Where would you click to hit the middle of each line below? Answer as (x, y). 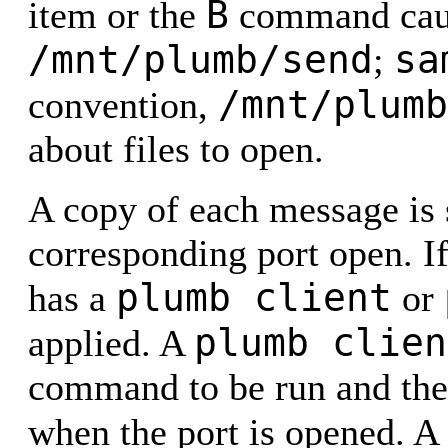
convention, (123, 105)
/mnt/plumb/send (200, 59)
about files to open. (176, 149)
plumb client (254, 297)
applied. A (111, 343)
